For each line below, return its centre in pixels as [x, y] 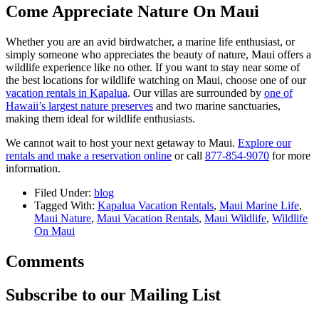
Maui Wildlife [235, 218]
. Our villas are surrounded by [196, 93]
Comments [45, 261]
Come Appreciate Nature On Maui [132, 11]
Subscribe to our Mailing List [113, 294]
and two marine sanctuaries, [217, 105]
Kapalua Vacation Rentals [156, 205]
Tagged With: [66, 205]
